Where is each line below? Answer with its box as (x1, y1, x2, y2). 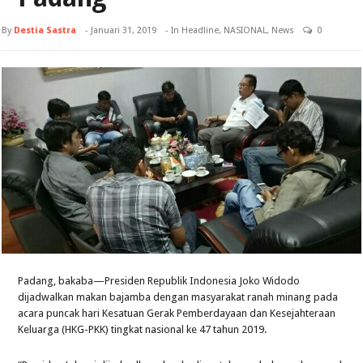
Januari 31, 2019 (91, 25, 157, 36)
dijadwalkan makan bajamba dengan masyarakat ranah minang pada (18, 290, 339, 303)
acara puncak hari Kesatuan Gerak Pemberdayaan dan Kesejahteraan (18, 306, 336, 319)
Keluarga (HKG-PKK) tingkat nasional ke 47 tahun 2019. (18, 322, 267, 335)
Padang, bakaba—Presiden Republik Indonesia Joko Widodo (18, 274, 301, 287)
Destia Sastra (14, 25, 77, 36)
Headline (181, 25, 220, 36)
